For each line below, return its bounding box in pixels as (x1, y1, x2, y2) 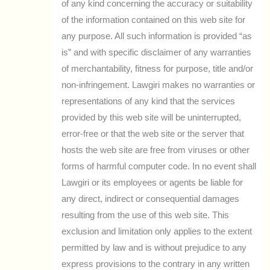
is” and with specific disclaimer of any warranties (61, 48, 252, 58)
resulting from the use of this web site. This (61, 210, 230, 221)
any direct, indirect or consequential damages (61, 194, 240, 204)
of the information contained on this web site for (61, 15, 246, 25)
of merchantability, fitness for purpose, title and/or (61, 64, 254, 74)
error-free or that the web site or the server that (61, 129, 245, 139)
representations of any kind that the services (61, 96, 236, 107)
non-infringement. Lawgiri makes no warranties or (61, 80, 256, 90)
